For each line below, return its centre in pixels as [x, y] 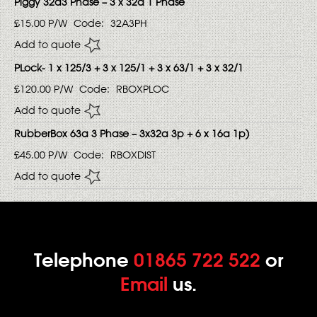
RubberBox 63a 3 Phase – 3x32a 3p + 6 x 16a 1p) [132, 134]
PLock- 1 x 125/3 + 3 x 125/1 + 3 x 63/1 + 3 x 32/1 [129, 68]
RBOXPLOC [143, 89]
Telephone [84, 260]
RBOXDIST [133, 155]
